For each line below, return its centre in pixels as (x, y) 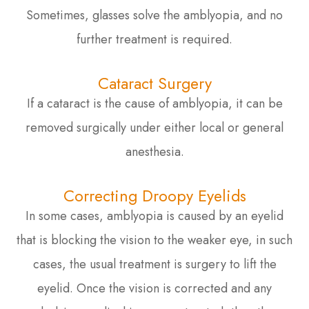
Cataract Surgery (154, 83)
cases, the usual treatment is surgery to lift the (154, 264)
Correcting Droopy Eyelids (154, 196)
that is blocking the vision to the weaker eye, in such (154, 240)
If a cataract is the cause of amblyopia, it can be (154, 103)
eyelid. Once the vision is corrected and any (154, 288)
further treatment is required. (154, 39)
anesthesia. (154, 151)
